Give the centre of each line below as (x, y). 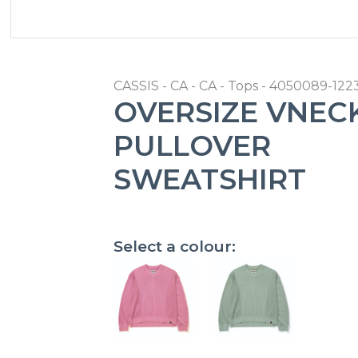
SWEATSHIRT (209, 179)
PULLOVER (192, 146)
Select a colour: (174, 246)
